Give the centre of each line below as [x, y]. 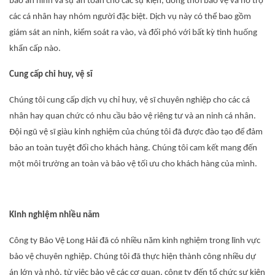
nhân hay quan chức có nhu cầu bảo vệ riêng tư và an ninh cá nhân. [133, 116]
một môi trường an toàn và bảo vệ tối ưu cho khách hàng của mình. [133, 164]
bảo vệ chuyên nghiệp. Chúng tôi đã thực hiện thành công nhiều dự [133, 257]
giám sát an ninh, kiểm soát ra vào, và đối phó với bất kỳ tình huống [133, 33]
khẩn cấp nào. [35, 49]
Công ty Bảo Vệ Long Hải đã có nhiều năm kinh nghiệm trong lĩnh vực [135, 241]
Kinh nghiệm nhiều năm [54, 215]
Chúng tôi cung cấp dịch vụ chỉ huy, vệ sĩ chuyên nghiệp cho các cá [130, 100]
